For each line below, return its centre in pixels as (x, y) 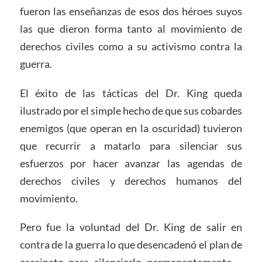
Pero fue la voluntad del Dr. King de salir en (131, 227)
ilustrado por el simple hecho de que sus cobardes (131, 110)
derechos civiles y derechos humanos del (131, 180)
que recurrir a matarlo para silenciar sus (131, 145)
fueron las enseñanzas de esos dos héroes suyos (131, 11)
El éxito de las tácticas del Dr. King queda (131, 93)
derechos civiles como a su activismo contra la (131, 46)
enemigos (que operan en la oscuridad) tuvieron (131, 128)
